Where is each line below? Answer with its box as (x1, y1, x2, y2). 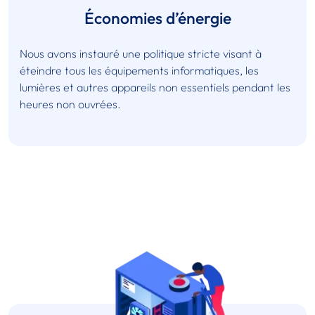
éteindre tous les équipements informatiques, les (20, 63, 259, 77)
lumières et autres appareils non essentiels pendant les (20, 79, 290, 94)
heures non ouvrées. (20, 96, 121, 111)
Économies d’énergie (84, 7, 231, 28)
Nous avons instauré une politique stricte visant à (20, 46, 262, 60)
